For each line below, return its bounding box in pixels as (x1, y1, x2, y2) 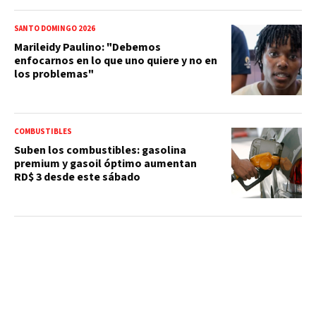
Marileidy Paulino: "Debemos (14, 39, 161, 55)
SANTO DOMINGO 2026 (14, 23, 95, 34)
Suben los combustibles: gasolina (14, 142, 186, 158)
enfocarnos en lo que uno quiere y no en (14, 52, 217, 68)
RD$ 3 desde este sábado (14, 169, 140, 185)
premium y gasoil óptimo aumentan (14, 155, 197, 171)
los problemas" (14, 66, 94, 82)
